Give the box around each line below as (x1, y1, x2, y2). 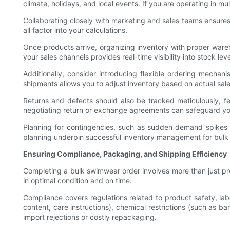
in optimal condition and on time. (23, 176, 132, 185)
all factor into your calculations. (23, 26, 127, 35)
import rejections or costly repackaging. (23, 213, 157, 222)
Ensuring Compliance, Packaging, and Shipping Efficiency (23, 149, 227, 159)
